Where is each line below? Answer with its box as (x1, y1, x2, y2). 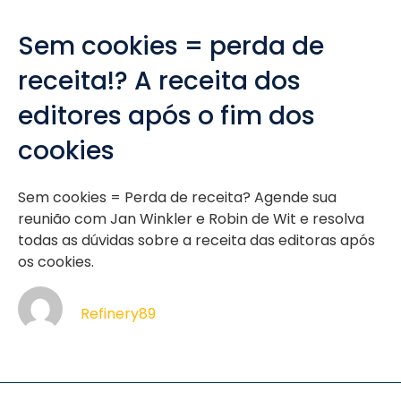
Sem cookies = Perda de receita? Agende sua (18, 187, 337, 208)
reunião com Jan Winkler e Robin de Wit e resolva (18, 209, 364, 229)
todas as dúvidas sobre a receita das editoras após (18, 230, 375, 251)
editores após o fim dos (18, 98, 315, 133)
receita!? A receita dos (18, 64, 301, 98)
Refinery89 (81, 303, 156, 324)
